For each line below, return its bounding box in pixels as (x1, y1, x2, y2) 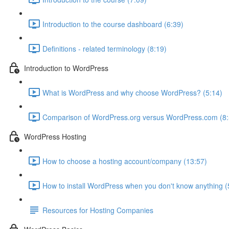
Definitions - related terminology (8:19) (42, 43, 167, 54)
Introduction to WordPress (24, 62, 108, 73)
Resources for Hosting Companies (42, 204, 153, 215)
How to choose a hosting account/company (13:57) (42, 155, 207, 166)
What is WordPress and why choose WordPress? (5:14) (42, 87, 222, 98)
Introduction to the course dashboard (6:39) (42, 18, 184, 29)
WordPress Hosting (24, 131, 86, 142)
